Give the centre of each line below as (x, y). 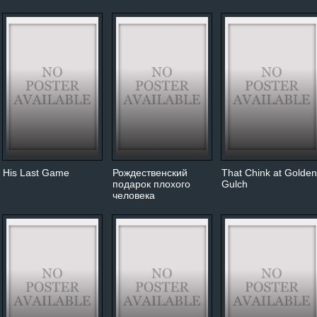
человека (133, 195)
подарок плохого (151, 184)
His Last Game (36, 172)
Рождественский (150, 172)
